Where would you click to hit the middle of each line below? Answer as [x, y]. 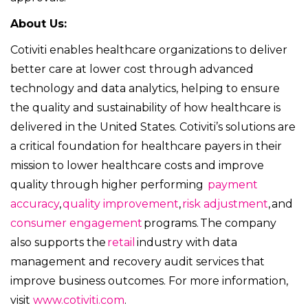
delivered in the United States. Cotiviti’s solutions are [153, 127]
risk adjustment [225, 204]
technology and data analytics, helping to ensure [145, 89]
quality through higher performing [109, 185]
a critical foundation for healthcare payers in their [146, 146]
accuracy [35, 204]
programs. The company [209, 223]
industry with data [186, 243]
